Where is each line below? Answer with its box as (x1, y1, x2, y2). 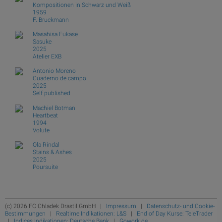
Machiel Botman (33, 104, 75, 111)
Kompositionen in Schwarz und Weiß (33, 1, 131, 8)
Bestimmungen (5, 210, 46, 217)
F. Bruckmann (33, 16, 69, 23)
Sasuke (33, 38, 52, 45)
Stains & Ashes (33, 149, 72, 156)
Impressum (106, 202, 136, 210)
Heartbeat (33, 111, 58, 119)
